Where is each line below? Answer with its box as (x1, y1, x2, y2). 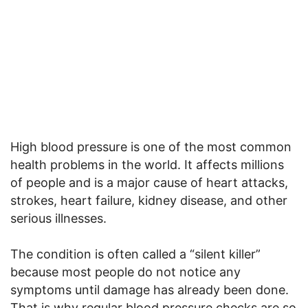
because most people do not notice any (10, 264, 241, 279)
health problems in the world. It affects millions (10, 157, 284, 172)
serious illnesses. (10, 210, 107, 225)
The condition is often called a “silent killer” (10, 246, 261, 261)
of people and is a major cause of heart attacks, (10, 175, 288, 190)
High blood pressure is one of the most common (10, 139, 291, 154)
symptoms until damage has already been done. (10, 282, 289, 297)
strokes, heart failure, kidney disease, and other (10, 192, 287, 208)
